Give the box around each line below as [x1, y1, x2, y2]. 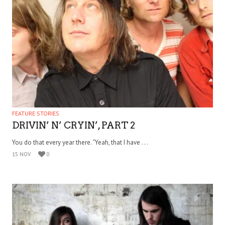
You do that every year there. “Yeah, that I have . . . [12, 138, 148, 147]
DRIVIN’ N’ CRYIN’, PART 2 [12, 119, 135, 131]
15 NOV [12, 150, 31, 158]
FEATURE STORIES [12, 109, 59, 117]
